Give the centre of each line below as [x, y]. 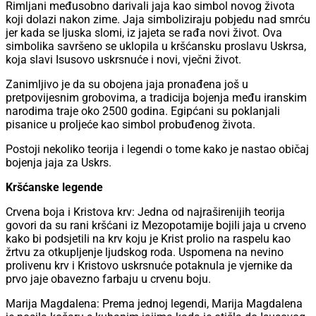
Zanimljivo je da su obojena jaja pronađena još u [127, 85]
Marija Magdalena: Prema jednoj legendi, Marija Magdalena [154, 304]
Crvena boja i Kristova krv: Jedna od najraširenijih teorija [145, 212]
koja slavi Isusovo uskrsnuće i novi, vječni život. [123, 60]
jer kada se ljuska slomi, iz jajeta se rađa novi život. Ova [144, 33]
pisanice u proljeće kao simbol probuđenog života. [130, 125]
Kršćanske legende [54, 188]
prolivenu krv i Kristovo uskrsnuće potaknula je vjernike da [149, 266]
